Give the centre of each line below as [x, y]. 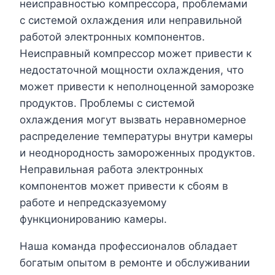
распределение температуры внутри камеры [136, 137]
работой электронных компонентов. [112, 37]
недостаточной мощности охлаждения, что [132, 70]
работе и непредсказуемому [93, 203]
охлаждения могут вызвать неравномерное [133, 120]
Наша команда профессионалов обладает [129, 246]
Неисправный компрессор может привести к [136, 54]
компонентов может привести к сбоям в [124, 186]
